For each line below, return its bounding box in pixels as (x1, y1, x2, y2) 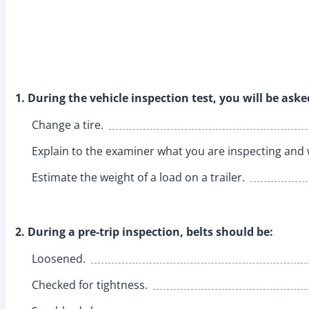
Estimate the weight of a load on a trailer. (32, 169, 245, 185)
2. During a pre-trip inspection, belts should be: (15, 223, 273, 239)
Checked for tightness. (32, 277, 148, 292)
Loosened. (32, 250, 86, 266)
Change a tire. (32, 117, 103, 132)
